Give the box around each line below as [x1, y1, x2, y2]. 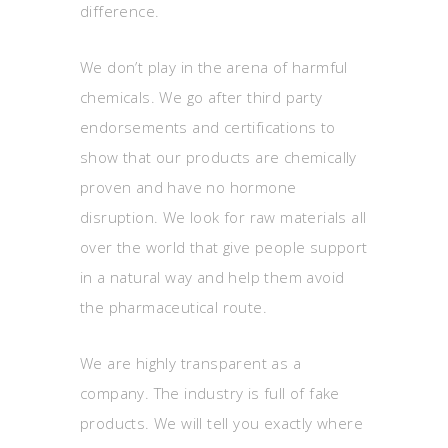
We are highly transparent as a [80, 353, 301, 373]
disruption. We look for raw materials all [80, 207, 367, 227]
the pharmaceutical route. [80, 297, 267, 317]
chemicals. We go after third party [80, 87, 323, 107]
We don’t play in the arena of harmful [80, 57, 348, 77]
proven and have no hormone [80, 177, 297, 197]
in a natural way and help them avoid [80, 267, 345, 287]
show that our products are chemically [80, 147, 357, 167]
